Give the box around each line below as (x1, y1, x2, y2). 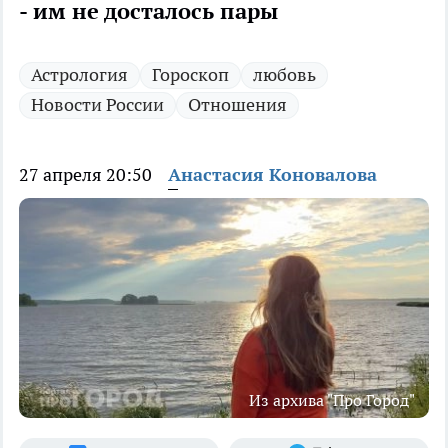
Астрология (31, 63, 128, 87)
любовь (253, 63, 316, 87)
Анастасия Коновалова (168, 163, 377, 187)
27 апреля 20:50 (19, 163, 152, 187)
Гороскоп (152, 63, 229, 87)
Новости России (31, 93, 164, 117)
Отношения (188, 93, 287, 117)
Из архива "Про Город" (249, 390, 415, 411)
